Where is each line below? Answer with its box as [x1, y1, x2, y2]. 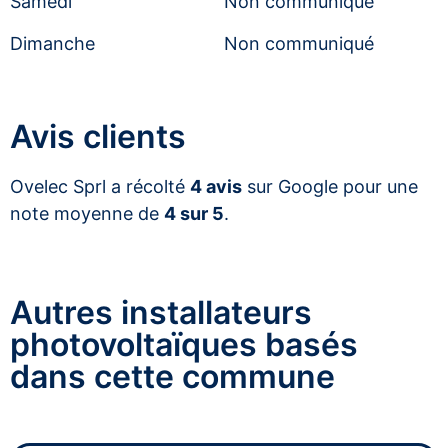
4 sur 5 [164, 202, 224, 224]
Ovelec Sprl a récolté [10, 175, 190, 197]
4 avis [190, 175, 242, 197]
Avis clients [10, 116, 186, 156]
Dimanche [10, 32, 95, 54]
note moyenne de [10, 202, 164, 224]
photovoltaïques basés [10, 324, 358, 364]
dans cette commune [10, 356, 335, 396]
